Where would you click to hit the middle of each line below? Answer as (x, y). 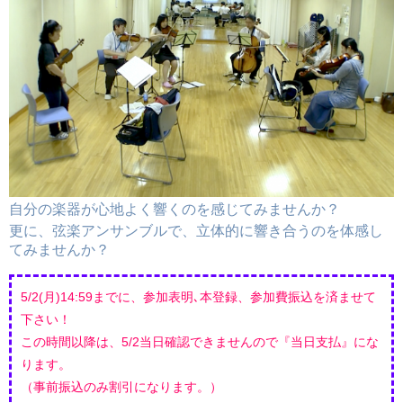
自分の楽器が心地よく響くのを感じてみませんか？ (175, 209)
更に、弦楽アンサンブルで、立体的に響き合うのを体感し (196, 230)
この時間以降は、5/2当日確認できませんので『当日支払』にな (200, 341)
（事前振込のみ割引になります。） (121, 386)
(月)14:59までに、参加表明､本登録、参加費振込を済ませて (207, 296)
